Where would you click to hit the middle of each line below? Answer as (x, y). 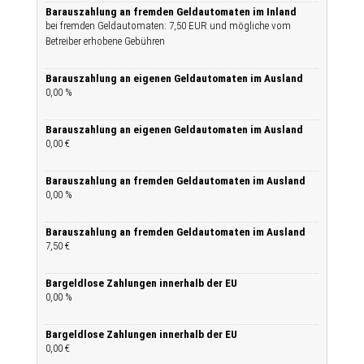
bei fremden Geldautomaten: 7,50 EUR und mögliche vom (168, 26)
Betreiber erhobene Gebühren (105, 41)
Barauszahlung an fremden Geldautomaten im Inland (171, 12)
